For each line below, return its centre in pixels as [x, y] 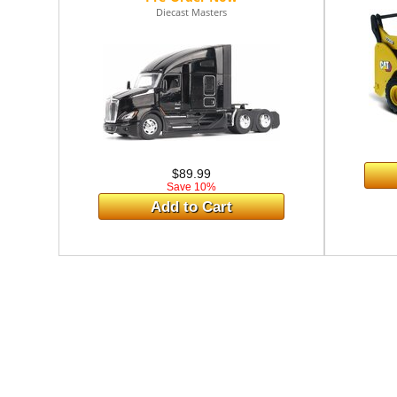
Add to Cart [192, 207]
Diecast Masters [192, 12]
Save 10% [192, 187]
